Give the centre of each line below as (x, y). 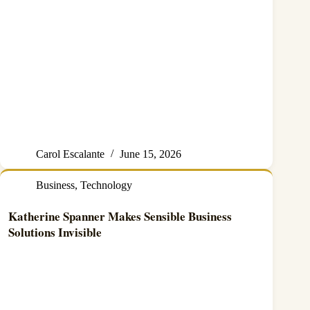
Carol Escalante (70, 154)
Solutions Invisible (55, 232)
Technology (106, 185)
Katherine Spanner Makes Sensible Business (120, 217)
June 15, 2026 (151, 154)
